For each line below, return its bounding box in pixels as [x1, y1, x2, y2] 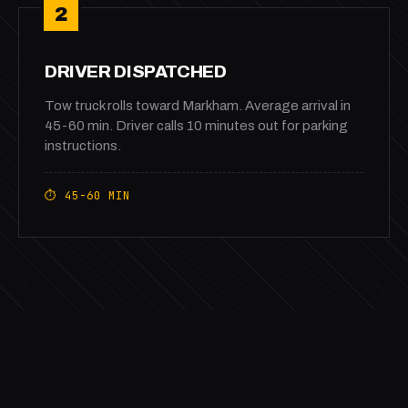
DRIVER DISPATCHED [45, 62, 227, 81]
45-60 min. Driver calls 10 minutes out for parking [45, 118, 348, 133]
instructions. [45, 138, 121, 153]
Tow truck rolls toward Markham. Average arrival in [45, 98, 351, 113]
